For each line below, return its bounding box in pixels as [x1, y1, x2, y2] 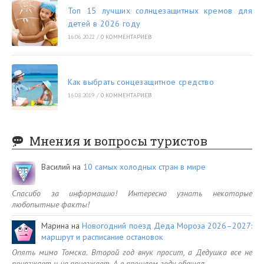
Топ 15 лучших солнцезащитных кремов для [67, 5, 252, 16]
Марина [41, 220, 69, 231]
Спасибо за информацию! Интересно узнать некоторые [12, 187, 252, 199]
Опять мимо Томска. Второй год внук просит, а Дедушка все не [12, 246, 252, 258]
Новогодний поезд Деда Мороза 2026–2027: [82, 220, 253, 231]
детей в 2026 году [67, 18, 141, 29]
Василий [41, 161, 70, 172]
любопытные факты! [12, 199, 90, 210]
